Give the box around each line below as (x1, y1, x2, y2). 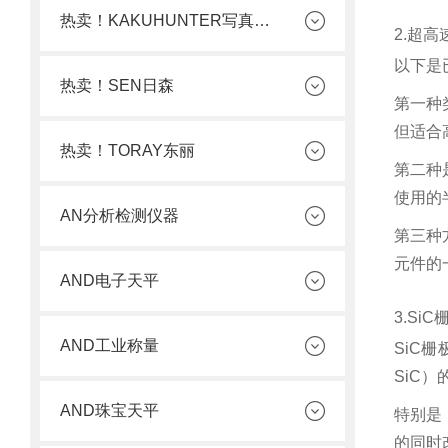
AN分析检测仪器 (60, 207, 179, 224)
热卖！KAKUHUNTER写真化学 (254, 12, 270, 29)
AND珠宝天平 (60, 402, 159, 419)
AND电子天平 (60, 272, 159, 289)
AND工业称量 (60, 337, 159, 354)
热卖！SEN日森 (60, 77, 174, 94)
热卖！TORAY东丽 (60, 142, 195, 159)
